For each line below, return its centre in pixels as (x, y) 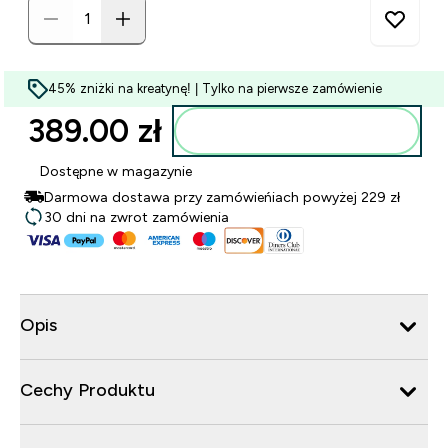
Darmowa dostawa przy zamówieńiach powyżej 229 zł (222, 197)
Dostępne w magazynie (116, 171)
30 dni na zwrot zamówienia (136, 217)
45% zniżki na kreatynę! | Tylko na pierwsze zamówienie (215, 88)
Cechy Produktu (87, 389)
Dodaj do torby (309, 131)
